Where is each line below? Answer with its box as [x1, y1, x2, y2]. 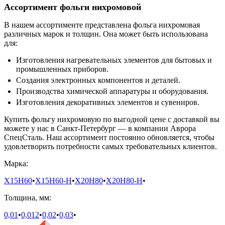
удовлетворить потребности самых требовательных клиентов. [4, 142, 217, 151]
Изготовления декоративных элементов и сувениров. [16, 98, 199, 107]
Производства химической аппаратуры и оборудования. [16, 87, 208, 96]
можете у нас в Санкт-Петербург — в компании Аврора [4, 124, 196, 133]
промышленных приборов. [16, 65, 108, 74]
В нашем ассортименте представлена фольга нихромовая [4, 21, 200, 30]
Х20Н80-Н [106, 176, 143, 185]
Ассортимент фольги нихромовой [4, 2, 141, 13]
